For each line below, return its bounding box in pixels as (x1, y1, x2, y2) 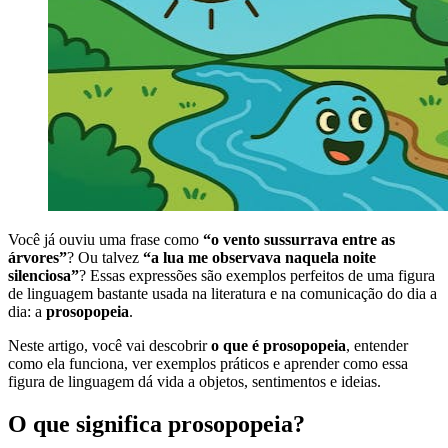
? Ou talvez (67, 248, 143, 266)
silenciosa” (8, 266, 79, 284)
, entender (346, 336, 408, 354)
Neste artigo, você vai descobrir (8, 336, 211, 354)
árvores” (8, 248, 67, 266)
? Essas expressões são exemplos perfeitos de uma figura (79, 266, 435, 284)
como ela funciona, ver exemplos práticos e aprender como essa (8, 354, 408, 372)
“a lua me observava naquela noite (143, 248, 376, 266)
